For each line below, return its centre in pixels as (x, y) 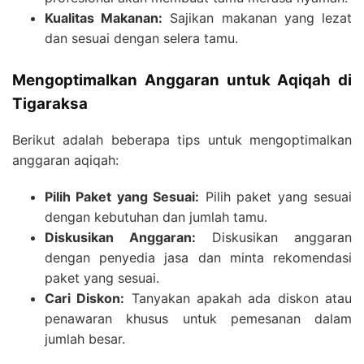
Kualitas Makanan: (104, 17)
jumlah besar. (85, 339)
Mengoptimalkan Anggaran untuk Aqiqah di (182, 80)
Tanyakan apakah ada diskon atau (238, 299)
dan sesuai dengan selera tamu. (141, 38)
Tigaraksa (50, 103)
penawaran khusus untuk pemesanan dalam (198, 319)
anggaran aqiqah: (65, 160)
